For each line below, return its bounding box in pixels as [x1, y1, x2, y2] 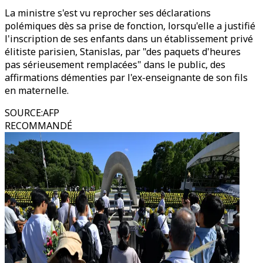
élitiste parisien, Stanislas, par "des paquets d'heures [5, 45, 241, 58]
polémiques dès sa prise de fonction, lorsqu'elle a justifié [5, 19, 255, 32]
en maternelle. [5, 84, 69, 97]
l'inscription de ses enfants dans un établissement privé [5, 32, 253, 45]
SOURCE [5, 106, 41, 119]
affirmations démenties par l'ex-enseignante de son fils [5, 71, 248, 84]
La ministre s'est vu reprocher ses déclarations [5, 6, 211, 19]
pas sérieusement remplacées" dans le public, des [5, 58, 225, 71]
